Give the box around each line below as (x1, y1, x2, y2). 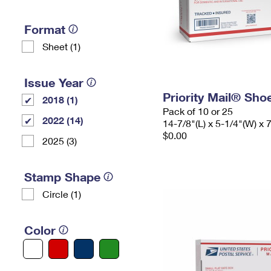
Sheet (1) (42, 41, 80, 52)
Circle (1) (42, 188, 81, 200)
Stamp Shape (24, 169, 100, 184)
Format (24, 22, 65, 36)
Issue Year (24, 75, 83, 90)
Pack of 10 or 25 (163, 105, 233, 117)
